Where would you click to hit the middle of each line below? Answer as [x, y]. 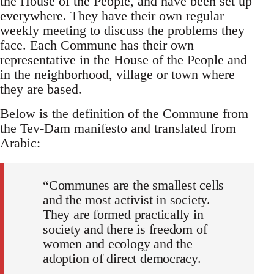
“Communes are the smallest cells [134, 185]
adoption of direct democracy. [122, 259]
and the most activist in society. [127, 200]
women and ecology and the [118, 244]
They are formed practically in [123, 215]
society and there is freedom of [125, 229]
